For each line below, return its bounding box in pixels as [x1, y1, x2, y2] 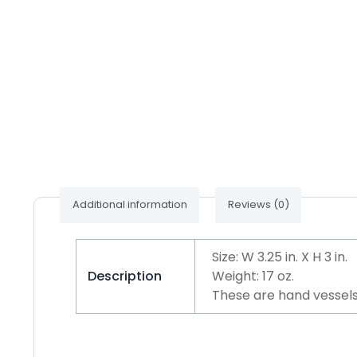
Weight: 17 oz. [212, 266, 295, 285]
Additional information [72, 197, 187, 213]
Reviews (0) [227, 197, 289, 213]
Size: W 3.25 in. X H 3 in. [212, 247, 348, 266]
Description [88, 266, 163, 285]
